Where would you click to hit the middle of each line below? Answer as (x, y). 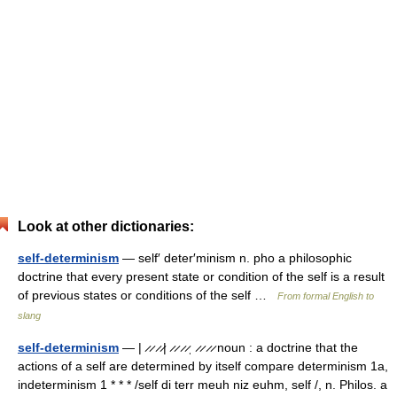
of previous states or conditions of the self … (148, 295)
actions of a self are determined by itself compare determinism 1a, (203, 366)
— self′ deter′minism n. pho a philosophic (235, 258)
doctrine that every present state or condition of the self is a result (201, 276)
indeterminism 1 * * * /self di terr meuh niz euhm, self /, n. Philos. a (202, 385)
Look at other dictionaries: (106, 226)
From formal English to (326, 296)
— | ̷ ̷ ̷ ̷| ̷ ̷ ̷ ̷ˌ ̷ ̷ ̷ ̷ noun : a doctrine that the (238, 347)
